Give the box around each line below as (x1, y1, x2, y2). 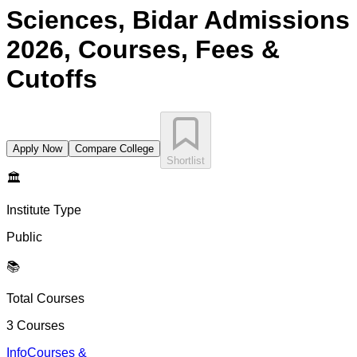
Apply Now (13, 142, 62, 155)
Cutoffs (6, 65, 97, 94)
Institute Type (6, 202, 81, 217)
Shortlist (167, 154, 205, 167)
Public (6, 229, 42, 244)
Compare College (75, 142, 154, 155)
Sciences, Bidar (6, 6, 198, 35)
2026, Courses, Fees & (6, 35, 280, 65)
